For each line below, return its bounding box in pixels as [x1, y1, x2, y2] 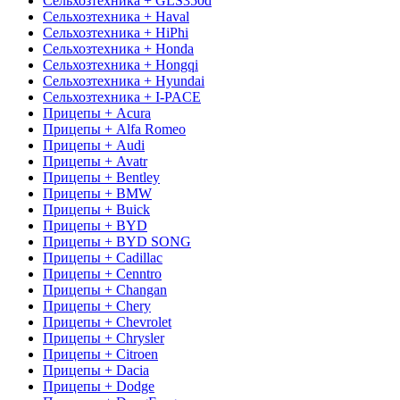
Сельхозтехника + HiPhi [43, 24, 188, 40]
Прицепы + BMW [43, 185, 152, 201]
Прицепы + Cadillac [43, 249, 162, 265]
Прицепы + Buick [43, 201, 150, 217]
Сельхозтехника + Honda [43, 40, 194, 56]
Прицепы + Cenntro [43, 265, 162, 281]
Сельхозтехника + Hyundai [43, 72, 204, 88]
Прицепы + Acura [43, 104, 151, 121]
